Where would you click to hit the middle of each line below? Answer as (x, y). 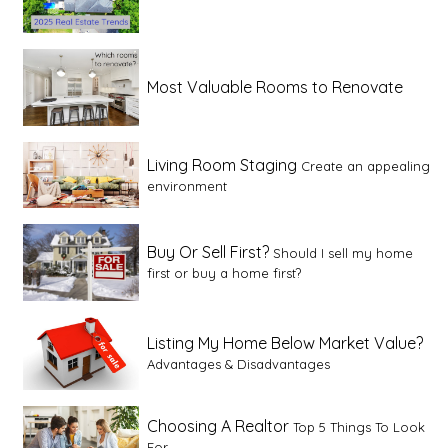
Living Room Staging (222, 164)
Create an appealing (365, 165)
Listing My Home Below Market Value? (285, 342)
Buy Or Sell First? (208, 251)
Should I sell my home (343, 252)
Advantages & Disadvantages (238, 363)
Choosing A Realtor (218, 425)
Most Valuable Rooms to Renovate (275, 86)
